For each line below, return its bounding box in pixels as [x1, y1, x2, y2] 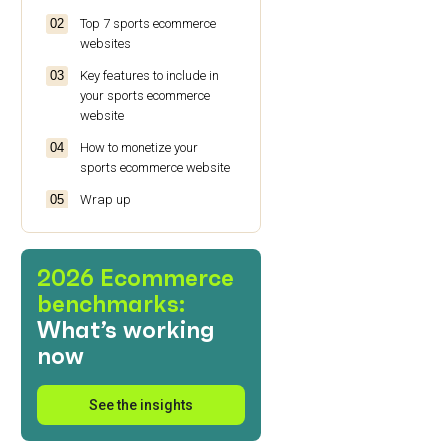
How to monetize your [80, 140, 198, 156]
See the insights [89, 397, 193, 414]
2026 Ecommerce [37, 264, 234, 293]
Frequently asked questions [80, 224, 235, 240]
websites [80, 36, 131, 52]
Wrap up [80, 192, 131, 208]
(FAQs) [80, 244, 118, 260]
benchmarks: [37, 290, 185, 319]
